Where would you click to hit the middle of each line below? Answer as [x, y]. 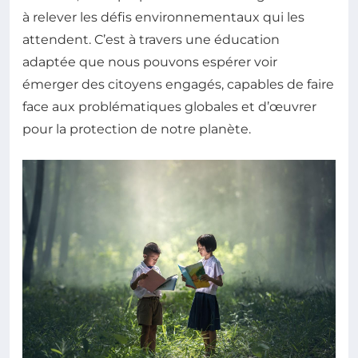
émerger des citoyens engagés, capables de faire [178, 84]
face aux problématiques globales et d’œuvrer [169, 106]
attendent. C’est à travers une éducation [151, 39]
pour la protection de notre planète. [137, 129]
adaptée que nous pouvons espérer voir [150, 62]
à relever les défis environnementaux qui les [163, 17]
